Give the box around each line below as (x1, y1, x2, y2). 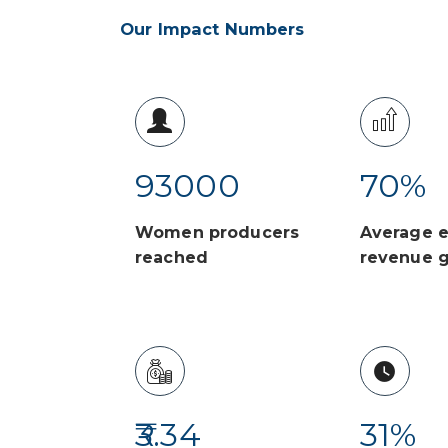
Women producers (135, 223, 300, 243)
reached (135, 248, 208, 268)
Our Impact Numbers (120, 19, 305, 40)
